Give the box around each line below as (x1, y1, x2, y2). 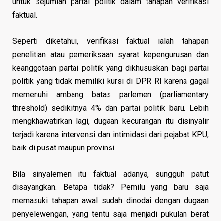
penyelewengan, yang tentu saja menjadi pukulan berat (12, 209, 209, 219)
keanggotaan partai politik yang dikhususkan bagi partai (12, 63, 209, 73)
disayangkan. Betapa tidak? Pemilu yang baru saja (12, 182, 209, 192)
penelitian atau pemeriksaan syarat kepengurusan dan (12, 49, 209, 59)
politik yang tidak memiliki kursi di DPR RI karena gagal (12, 76, 209, 86)
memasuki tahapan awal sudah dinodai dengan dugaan (12, 195, 209, 205)
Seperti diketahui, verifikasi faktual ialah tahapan (12, 36, 209, 46)
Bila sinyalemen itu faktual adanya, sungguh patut (12, 169, 209, 179)
